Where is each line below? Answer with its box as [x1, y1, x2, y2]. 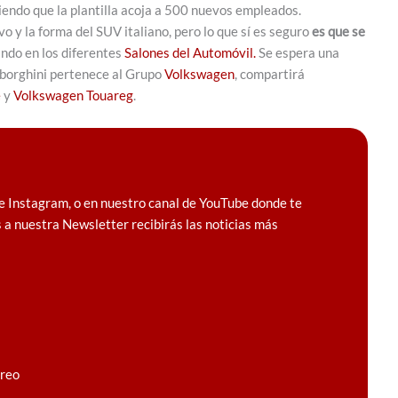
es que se [312, 22, 365, 39]
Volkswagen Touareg [13, 86, 133, 103]
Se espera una [256, 44, 339, 60]
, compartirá [235, 65, 305, 82]
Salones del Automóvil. [122, 44, 256, 60]
